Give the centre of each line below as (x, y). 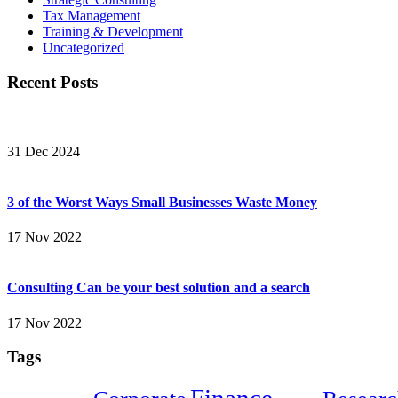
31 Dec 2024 (44, 151)
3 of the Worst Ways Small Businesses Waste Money (162, 202)
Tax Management (92, 15)
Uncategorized (84, 47)
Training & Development (113, 31)
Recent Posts (52, 82)
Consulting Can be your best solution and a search (159, 288)
